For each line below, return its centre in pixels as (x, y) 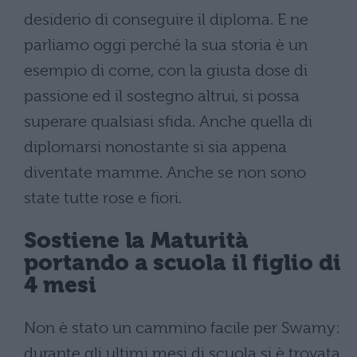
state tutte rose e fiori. (103, 198)
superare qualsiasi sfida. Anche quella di (168, 121)
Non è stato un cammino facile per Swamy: (182, 328)
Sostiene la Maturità (136, 241)
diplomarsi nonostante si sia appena (155, 147)
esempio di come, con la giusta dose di (166, 70)
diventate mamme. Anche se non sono (165, 172)
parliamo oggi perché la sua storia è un (166, 45)
